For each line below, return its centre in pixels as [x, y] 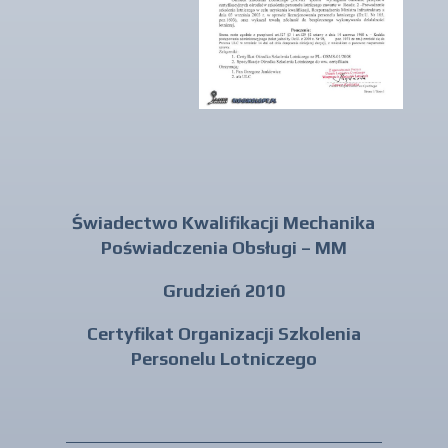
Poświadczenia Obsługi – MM [223, 248]
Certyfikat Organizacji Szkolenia [223, 334]
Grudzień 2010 [223, 291]
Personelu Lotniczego [223, 359]
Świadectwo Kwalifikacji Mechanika [224, 223]
